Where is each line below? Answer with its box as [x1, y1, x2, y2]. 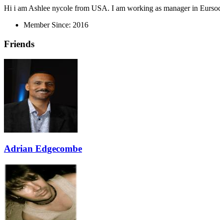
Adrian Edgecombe [4, 143, 82, 154]
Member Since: [24, 21, 71, 29]
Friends [4, 38, 34, 49]
